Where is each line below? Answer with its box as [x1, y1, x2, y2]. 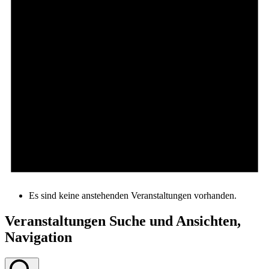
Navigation [5, 229, 72, 246]
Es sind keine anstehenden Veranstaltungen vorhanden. [29, 190, 237, 201]
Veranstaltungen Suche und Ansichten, [5, 213, 241, 229]
